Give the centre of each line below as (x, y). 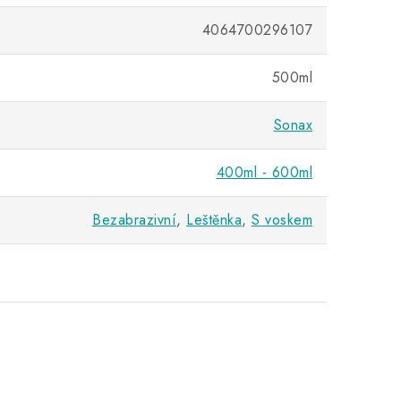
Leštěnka (214, 220)
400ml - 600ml (264, 172)
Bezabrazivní (134, 220)
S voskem (282, 220)
